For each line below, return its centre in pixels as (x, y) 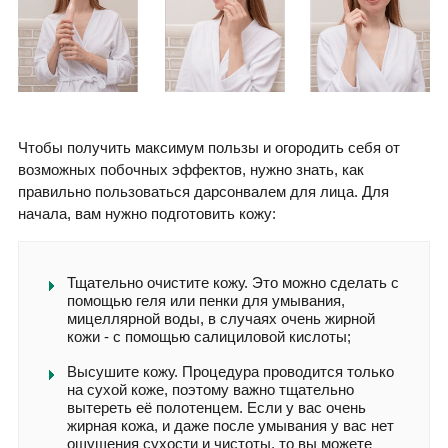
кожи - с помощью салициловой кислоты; (209, 336)
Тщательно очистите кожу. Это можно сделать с (233, 282)
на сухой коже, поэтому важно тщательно (210, 389)
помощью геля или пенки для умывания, (206, 300)
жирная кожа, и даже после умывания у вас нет (230, 425)
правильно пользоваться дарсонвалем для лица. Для (203, 191)
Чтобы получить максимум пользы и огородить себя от (209, 147)
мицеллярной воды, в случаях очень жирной (221, 318)
